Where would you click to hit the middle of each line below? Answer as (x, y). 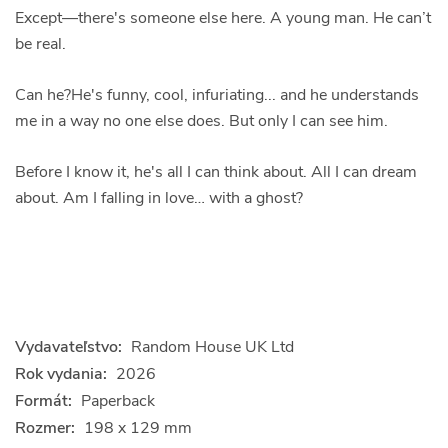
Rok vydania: (61, 374)
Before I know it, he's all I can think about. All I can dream (216, 172)
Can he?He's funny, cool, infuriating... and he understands (217, 95)
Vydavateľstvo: (68, 347)
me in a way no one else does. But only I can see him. (201, 121)
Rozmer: (45, 428)
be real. (40, 44)
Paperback (118, 401)
